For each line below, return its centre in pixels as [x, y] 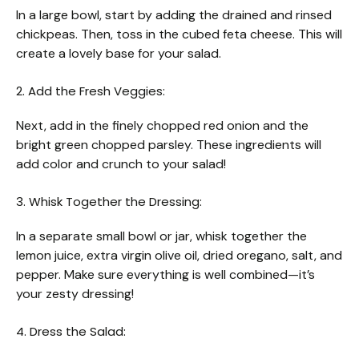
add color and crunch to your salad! [121, 163]
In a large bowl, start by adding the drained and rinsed [174, 14]
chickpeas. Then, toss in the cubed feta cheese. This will [179, 34]
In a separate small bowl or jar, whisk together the [161, 236]
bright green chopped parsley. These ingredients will [169, 144]
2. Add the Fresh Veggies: [91, 91]
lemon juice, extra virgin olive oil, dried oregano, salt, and [179, 255]
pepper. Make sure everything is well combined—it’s [165, 274]
